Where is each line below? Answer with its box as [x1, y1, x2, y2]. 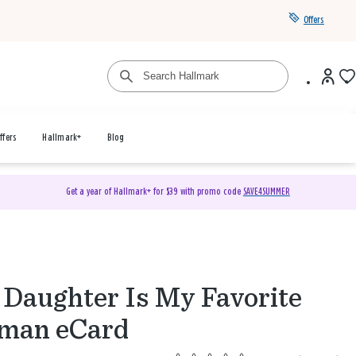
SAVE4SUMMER [242, 187, 290, 197]
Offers [304, 15, 324, 25]
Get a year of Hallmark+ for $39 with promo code [65, 187, 243, 197]
